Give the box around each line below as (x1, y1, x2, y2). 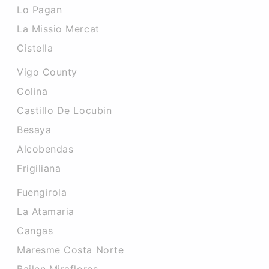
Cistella (17, 42, 53, 54)
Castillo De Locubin (17, 104, 112, 116)
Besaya (17, 124, 52, 136)
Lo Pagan (17, 4, 62, 16)
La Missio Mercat (17, 23, 100, 35)
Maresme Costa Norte (17, 244, 124, 256)
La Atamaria (17, 205, 74, 217)
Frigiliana (17, 162, 61, 174)
